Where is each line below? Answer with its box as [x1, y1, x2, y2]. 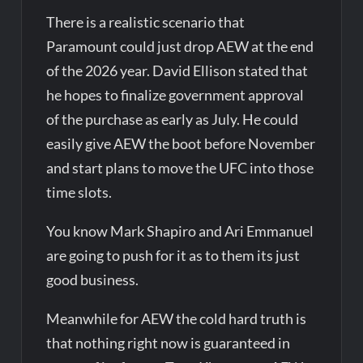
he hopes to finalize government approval [46, 85, 305, 104]
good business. [46, 270, 139, 288]
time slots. [46, 182, 113, 201]
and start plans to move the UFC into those [46, 158, 314, 177]
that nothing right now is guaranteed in [46, 333, 291, 352]
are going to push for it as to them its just [46, 246, 301, 264]
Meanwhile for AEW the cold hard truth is [46, 309, 307, 327]
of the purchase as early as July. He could [46, 109, 299, 128]
